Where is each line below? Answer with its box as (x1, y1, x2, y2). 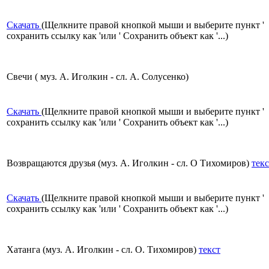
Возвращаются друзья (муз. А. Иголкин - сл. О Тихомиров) (7, 158, 252, 169)
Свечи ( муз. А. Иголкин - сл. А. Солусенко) (7, 71, 189, 82)
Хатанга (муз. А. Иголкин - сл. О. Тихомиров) (7, 244, 199, 255)
